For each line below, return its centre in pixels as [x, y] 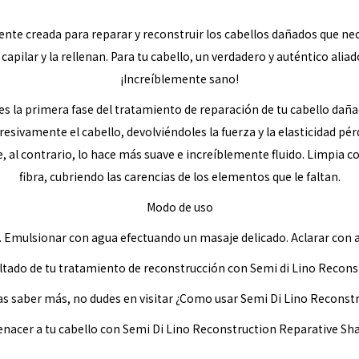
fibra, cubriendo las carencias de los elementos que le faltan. [179, 176]
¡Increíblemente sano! [179, 79]
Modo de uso [179, 207]
